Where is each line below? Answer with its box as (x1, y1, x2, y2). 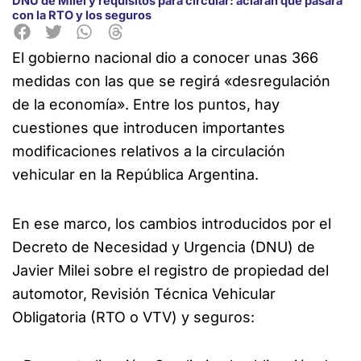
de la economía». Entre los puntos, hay (12, 96, 280, 114)
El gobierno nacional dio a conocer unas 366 (12, 49, 318, 67)
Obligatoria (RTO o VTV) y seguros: (12, 308, 255, 326)
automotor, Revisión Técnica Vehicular (12, 284, 276, 302)
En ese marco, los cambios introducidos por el (12, 214, 331, 232)
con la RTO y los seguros (12, 7, 151, 23)
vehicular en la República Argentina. (12, 166, 259, 184)
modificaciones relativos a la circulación (12, 143, 285, 160)
